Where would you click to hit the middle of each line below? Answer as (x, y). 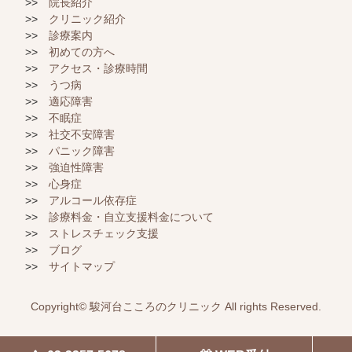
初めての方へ (82, 51)
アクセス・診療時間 (98, 68)
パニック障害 (82, 150)
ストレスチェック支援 (104, 233)
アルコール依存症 (93, 200)
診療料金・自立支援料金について (131, 216)
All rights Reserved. (271, 306)
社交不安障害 (82, 134)
